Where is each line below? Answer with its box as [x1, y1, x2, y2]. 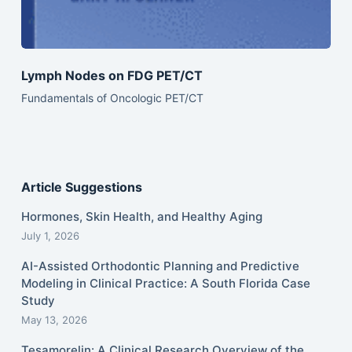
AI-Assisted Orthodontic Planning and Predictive [20, 258, 299, 273]
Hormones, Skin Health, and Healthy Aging [20, 209, 262, 224]
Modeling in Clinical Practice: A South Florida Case [20, 276, 310, 291]
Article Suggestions [20, 179, 142, 196]
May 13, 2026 [20, 313, 87, 326]
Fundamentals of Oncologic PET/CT [20, 90, 203, 104]
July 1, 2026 [20, 229, 79, 242]
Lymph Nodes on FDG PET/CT [20, 67, 203, 83]
